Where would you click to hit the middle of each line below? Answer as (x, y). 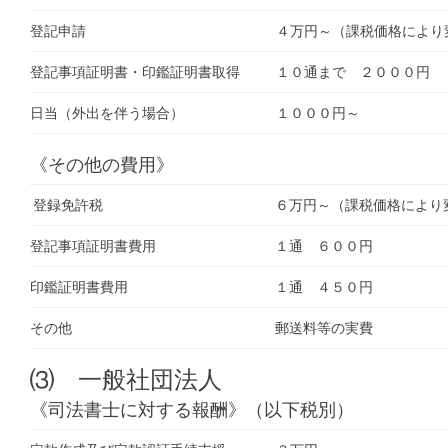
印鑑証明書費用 (79, 286)
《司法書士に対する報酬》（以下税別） (192, 409)
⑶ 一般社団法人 (126, 378)
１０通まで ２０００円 (353, 71)
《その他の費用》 (102, 164)
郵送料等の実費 (324, 327)
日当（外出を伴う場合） (107, 112)
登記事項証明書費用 (93, 245)
